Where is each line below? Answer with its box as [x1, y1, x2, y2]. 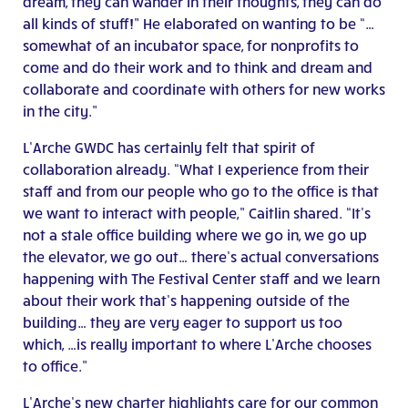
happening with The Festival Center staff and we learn [23, 270, 380, 288]
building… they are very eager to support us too [23, 313, 342, 331]
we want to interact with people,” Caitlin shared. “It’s [23, 204, 371, 222]
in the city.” [23, 102, 97, 120]
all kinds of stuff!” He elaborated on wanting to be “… [23, 15, 374, 33]
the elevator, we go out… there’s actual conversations [23, 248, 379, 266]
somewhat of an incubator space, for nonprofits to [23, 36, 359, 55]
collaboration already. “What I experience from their [23, 160, 369, 178]
